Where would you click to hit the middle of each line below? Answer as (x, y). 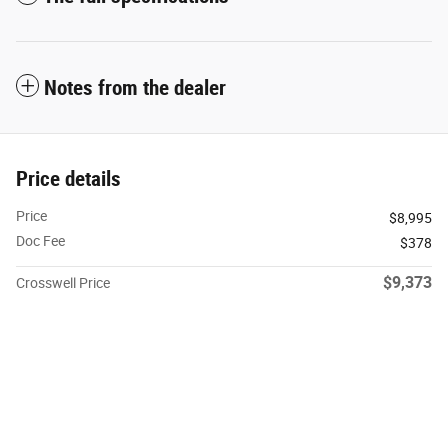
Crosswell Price (63, 282)
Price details (68, 178)
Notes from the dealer (135, 87)
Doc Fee (40, 240)
